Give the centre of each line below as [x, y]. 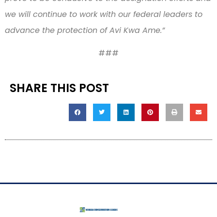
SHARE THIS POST [59, 88]
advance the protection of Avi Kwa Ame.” [86, 30]
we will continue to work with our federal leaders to [104, 14]
